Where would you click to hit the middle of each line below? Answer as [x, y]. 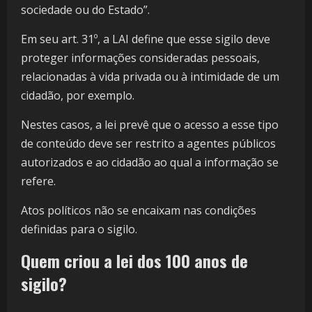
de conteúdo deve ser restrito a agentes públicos [148, 144]
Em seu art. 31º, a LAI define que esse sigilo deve [146, 39]
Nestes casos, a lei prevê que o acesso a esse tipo [150, 125]
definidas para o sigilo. [79, 229]
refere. [38, 181]
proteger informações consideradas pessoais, [140, 58]
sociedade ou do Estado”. [85, 10]
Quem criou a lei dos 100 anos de [134, 261]
